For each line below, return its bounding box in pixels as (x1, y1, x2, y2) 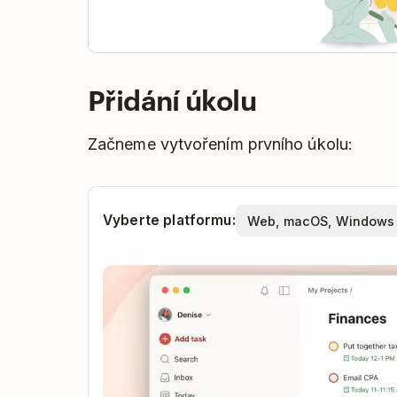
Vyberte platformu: (103, 212, 236, 230)
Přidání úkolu (88, 80, 256, 118)
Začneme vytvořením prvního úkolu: (88, 135, 353, 154)
